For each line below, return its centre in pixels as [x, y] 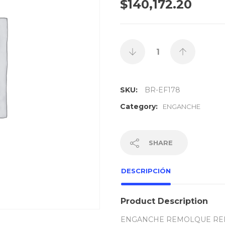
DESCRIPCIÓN [146, 171]
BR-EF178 [162, 90]
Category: [139, 106]
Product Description [164, 201]
